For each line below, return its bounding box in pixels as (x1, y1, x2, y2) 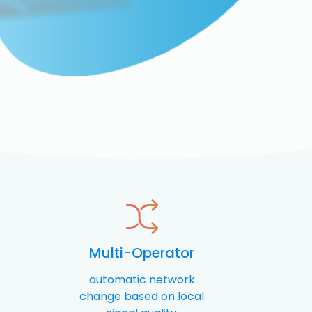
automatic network (88, 272, 195, 288)
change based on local (79, 288, 204, 305)
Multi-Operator (89, 243, 194, 263)
